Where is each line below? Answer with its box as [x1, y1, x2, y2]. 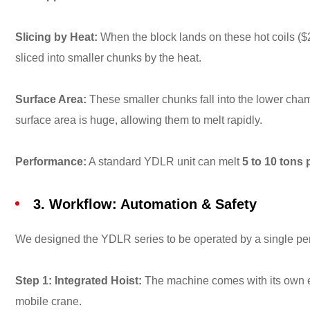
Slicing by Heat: [15, 31, 98, 43]
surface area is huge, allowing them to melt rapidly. [15, 114, 262, 126]
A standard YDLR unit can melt [86, 156, 242, 167]
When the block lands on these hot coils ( [98, 31, 301, 43]
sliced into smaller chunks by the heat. [15, 52, 201, 64]
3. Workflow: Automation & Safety [33, 197, 257, 212]
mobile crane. [15, 295, 82, 307]
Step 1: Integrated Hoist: [15, 275, 142, 286]
